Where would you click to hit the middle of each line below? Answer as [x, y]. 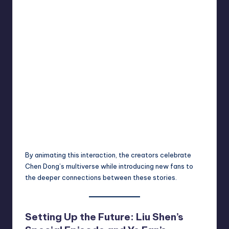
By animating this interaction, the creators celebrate [108, 155]
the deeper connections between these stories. [101, 178]
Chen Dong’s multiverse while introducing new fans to [109, 166]
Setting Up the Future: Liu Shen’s [104, 217]
